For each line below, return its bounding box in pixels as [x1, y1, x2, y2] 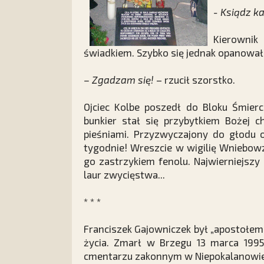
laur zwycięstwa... [84, 169, 165, 180]
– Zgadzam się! [84, 74, 154, 85]
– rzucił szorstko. [154, 74, 237, 85]
